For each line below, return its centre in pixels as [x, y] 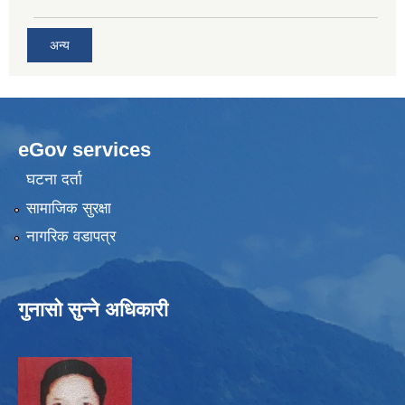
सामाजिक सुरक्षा [68, 208]
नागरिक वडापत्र [71, 236]
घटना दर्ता [54, 180]
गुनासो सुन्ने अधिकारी [93, 309]
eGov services [85, 149]
